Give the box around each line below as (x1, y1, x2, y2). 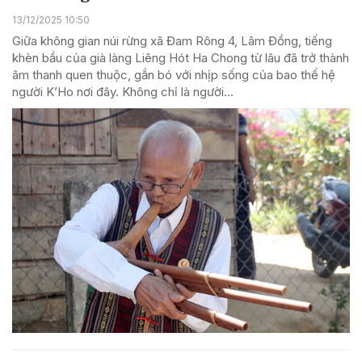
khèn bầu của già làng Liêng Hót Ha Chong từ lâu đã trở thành (12, 49, 349, 65)
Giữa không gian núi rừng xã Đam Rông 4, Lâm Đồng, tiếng (12, 32, 332, 48)
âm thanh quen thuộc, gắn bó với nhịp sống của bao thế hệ (12, 66, 335, 82)
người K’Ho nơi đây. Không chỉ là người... (12, 83, 234, 99)
